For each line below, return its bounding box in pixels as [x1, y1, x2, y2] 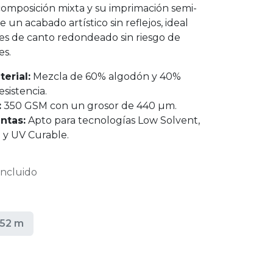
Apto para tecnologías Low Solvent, [26, 115, 200, 126]
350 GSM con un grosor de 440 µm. [1, 100, 179, 112]
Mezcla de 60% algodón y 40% [30, 71, 181, 82]
